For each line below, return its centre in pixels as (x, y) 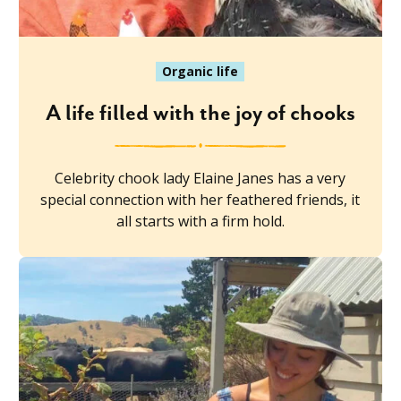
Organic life (200, 72)
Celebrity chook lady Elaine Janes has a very (200, 179)
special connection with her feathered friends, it (200, 200)
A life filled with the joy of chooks (200, 114)
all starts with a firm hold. (200, 222)
